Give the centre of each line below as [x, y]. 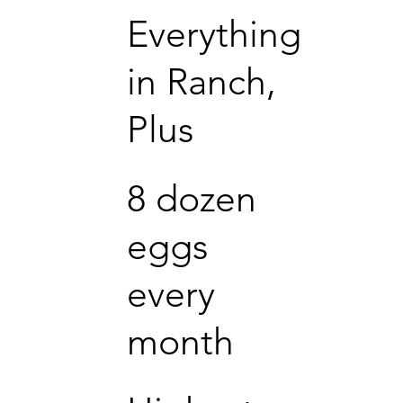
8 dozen [192, 198]
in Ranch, [201, 81]
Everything [214, 33]
